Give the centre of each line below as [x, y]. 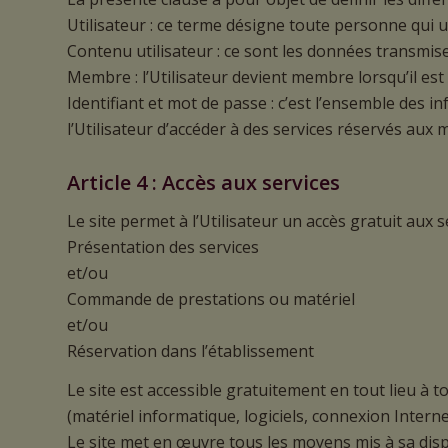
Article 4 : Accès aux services [203, 183]
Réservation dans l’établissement [190, 350]
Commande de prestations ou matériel [211, 298]
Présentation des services [163, 246]
